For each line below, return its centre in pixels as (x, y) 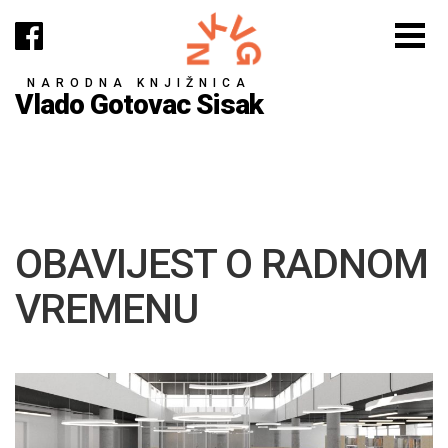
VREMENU (106, 309)
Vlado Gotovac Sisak (139, 104)
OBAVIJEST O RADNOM (221, 264)
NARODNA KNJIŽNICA (139, 82)
